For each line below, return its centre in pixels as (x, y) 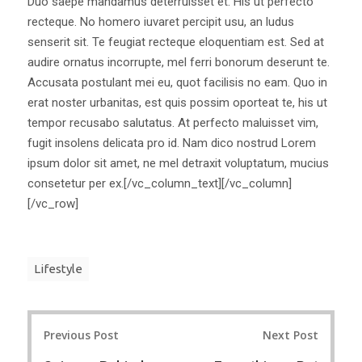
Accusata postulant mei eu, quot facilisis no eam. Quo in (177, 82)
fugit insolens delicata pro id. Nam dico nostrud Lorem (172, 143)
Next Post (290, 335)
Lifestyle (58, 268)
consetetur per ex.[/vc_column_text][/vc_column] (160, 183)
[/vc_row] (53, 203)
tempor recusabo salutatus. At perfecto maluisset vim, (173, 122)
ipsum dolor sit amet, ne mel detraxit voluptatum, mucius (178, 163)
